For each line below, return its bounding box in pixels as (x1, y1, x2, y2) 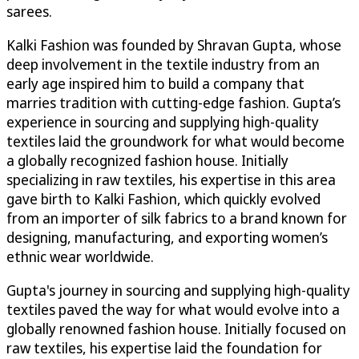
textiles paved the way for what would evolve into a (6, 299, 340, 319)
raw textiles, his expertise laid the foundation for (6, 337, 322, 357)
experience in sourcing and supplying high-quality (6, 111, 319, 131)
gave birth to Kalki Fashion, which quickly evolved (6, 188, 321, 208)
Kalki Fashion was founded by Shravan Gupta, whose (6, 34, 341, 54)
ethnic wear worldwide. (6, 246, 154, 266)
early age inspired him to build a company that (6, 73, 305, 93)
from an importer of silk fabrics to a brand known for (6, 208, 347, 228)
